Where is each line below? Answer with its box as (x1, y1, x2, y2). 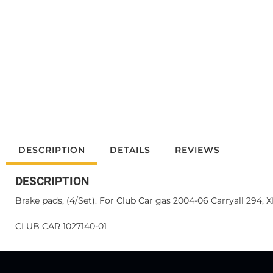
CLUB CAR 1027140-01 (15, 221, 107, 232)
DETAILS (110, 144, 151, 156)
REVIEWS (175, 144, 220, 156)
